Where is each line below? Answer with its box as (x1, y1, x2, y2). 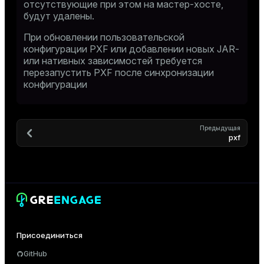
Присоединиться (16, 230, 82, 240)
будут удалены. (24, 10, 94, 22)
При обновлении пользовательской (24, 31, 184, 43)
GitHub (24, 249, 47, 258)
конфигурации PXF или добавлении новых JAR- (24, 43, 239, 55)
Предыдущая (200, 124, 240, 131)
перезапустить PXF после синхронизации (24, 67, 214, 78)
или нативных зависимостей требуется (24, 55, 202, 67)
